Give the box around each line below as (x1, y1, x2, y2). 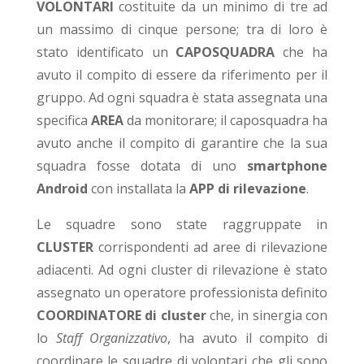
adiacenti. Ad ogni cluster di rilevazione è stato (36, 261, 328, 279)
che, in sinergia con (206, 306, 328, 325)
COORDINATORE (36, 306, 141, 325)
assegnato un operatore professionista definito (36, 284, 328, 302)
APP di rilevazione (188, 180, 306, 198)
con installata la (87, 180, 189, 198)
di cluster (145, 306, 206, 325)
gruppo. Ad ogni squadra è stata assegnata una (36, 89, 328, 107)
